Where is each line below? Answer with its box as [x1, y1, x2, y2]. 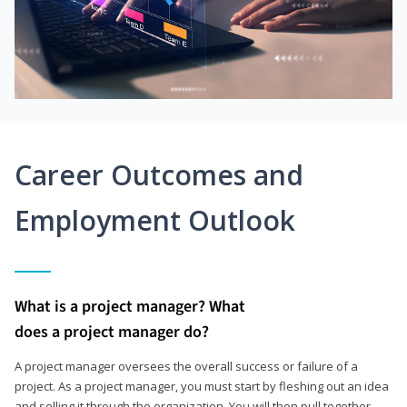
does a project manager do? [15, 320, 209, 343]
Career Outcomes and [15, 155, 303, 194]
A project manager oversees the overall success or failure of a [15, 357, 358, 374]
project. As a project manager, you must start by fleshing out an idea [15, 377, 389, 394]
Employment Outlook [15, 201, 295, 239]
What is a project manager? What [15, 294, 245, 318]
